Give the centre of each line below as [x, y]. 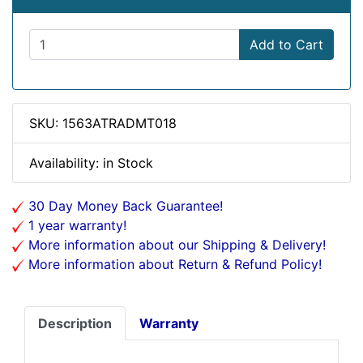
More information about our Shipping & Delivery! [175, 245]
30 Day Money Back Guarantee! [124, 206]
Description [75, 323]
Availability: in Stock [91, 163]
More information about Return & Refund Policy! [173, 264]
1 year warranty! [75, 225]
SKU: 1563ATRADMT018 [103, 123]
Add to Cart [286, 45]
